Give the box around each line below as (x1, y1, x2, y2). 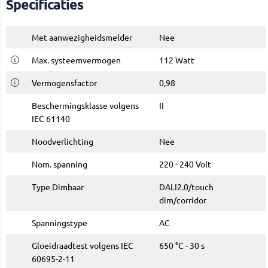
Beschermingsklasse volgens (32, 100, 139, 111)
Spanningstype (32, 217, 87, 229)
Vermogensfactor (32, 77, 97, 89)
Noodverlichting (32, 136, 93, 147)
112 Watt (159, 54, 194, 66)
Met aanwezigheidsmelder (32, 32, 132, 43)
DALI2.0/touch (159, 181, 214, 193)
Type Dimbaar (32, 181, 84, 193)
